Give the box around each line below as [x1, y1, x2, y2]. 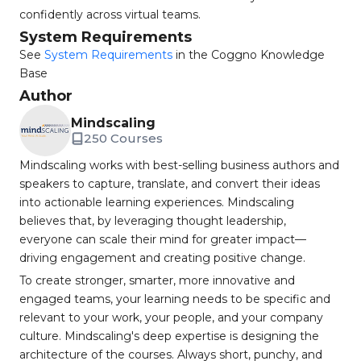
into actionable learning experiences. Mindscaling [19, 195, 294, 210]
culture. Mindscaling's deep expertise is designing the [19, 329, 319, 343]
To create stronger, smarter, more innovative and [19, 273, 295, 288]
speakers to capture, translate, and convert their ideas [19, 176, 320, 191]
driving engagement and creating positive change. [19, 251, 305, 265]
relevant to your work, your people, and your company [19, 310, 323, 325]
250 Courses [84, 131, 163, 146]
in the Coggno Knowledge [172, 48, 325, 62]
